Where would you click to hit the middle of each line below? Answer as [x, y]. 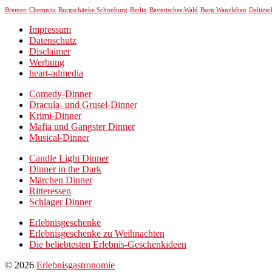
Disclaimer [50, 52]
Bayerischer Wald [174, 10]
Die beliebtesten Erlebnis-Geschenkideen [108, 245]
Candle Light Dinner [69, 158]
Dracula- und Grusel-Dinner [83, 105]
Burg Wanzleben [223, 10]
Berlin [138, 10]
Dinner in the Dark [65, 169]
